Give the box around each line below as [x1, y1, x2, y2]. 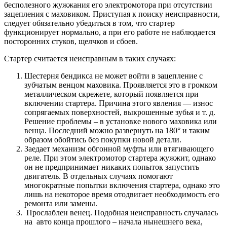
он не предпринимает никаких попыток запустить [24, 163, 199, 172]
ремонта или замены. [24, 199, 97, 208]
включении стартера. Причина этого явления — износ [24, 99, 213, 108]
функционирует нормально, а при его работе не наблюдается [4, 28, 215, 37]
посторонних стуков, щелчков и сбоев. [4, 37, 138, 46]
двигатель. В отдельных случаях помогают [24, 172, 173, 181]
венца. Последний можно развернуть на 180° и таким [24, 126, 210, 135]
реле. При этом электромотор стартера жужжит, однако [24, 154, 216, 163]
